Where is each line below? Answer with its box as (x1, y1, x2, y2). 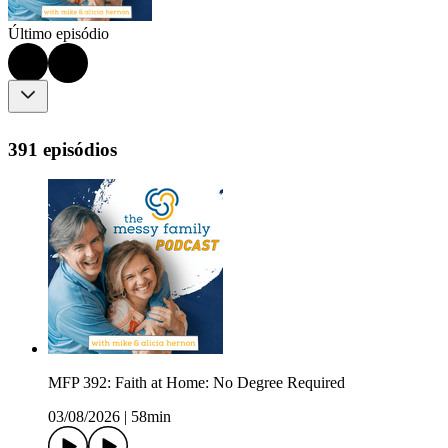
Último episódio (8, 25, 109, 43)
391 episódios (8, 138, 117, 160)
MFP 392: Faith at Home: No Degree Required (48, 374, 345, 392)
